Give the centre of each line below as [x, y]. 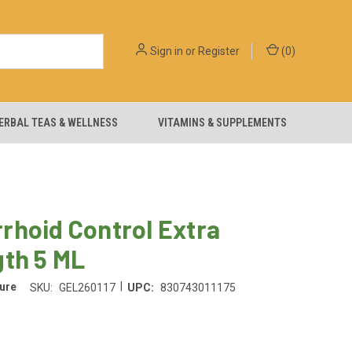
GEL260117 [87, 287]
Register [219, 51]
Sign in [167, 51]
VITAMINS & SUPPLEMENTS [223, 123]
